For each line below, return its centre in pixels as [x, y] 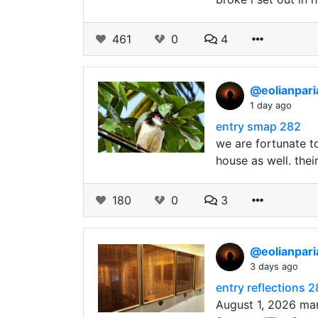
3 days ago [274, 267]
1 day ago [271, 105]
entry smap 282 [258, 126]
